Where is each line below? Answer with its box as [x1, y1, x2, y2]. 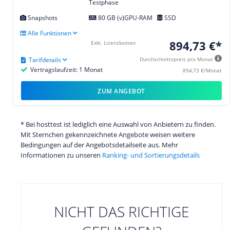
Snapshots [26, 13, 57, 22]
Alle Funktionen [26, 28, 71, 37]
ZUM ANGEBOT [98, 86, 145, 95]
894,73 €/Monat [183, 66, 222, 74]
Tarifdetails [29, 55, 61, 64]
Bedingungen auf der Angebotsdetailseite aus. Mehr [21, 140, 178, 149]
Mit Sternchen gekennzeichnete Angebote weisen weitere [21, 129, 195, 139]
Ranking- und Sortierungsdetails [102, 150, 200, 160]
